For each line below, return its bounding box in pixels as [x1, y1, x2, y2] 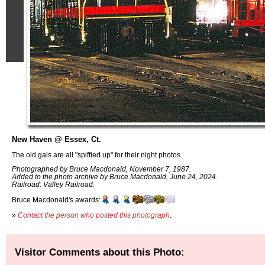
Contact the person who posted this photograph [18, 211, 170, 219]
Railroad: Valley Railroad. [12, 180, 95, 189]
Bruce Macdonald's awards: [12, 196, 101, 204]
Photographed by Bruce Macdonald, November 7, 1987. [12, 165, 191, 173]
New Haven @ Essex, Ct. [12, 135, 101, 144]
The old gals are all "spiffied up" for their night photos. [12, 150, 182, 159]
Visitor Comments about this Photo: [15, 245, 185, 258]
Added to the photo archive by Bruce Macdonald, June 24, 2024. [12, 173, 218, 181]
